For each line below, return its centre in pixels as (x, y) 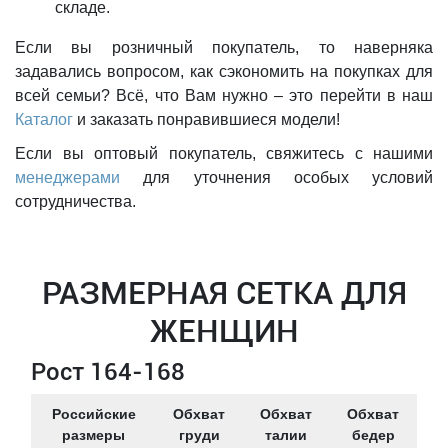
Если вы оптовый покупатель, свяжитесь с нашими (224, 153)
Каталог (44, 119)
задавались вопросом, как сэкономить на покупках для (224, 71)
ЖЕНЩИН (224, 331)
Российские (93, 414)
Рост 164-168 (108, 372)
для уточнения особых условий (276, 177)
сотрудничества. (75, 201)
